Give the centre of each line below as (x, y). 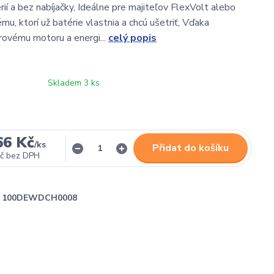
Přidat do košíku (191, 148)
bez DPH (23, 156)
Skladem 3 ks (74, 83)
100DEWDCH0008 (39, 198)
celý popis (132, 38)
